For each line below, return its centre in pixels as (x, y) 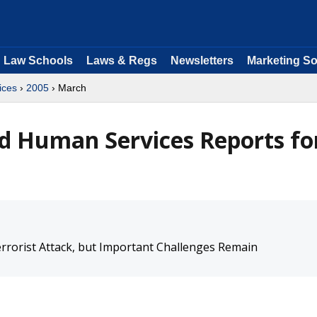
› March (68, 88)
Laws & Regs (122, 60)
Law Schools (38, 60)
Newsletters (202, 60)
